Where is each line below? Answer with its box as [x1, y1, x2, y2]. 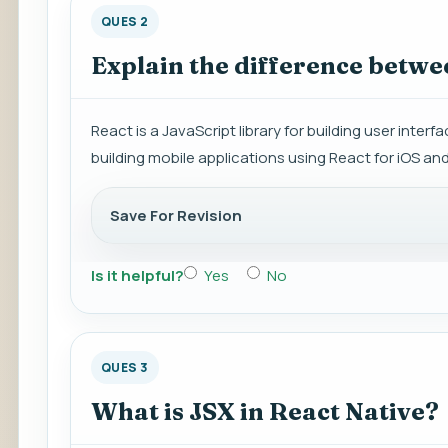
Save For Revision [110, 205, 242, 227]
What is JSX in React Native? [91, 397, 439, 427]
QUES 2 [101, 13, 149, 31]
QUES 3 [101, 359, 149, 377]
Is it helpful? [91, 265, 184, 287]
